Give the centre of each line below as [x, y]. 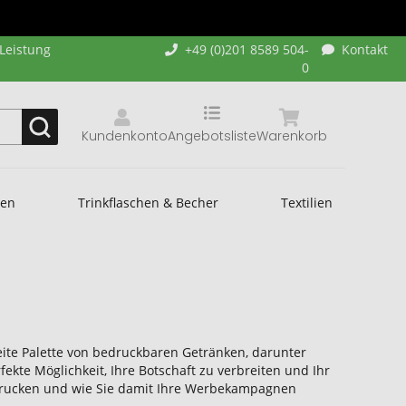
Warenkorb [291, 136]
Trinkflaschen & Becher [149, 202]
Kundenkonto [124, 136]
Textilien [306, 202]
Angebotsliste [212, 136]
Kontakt [364, 49]
